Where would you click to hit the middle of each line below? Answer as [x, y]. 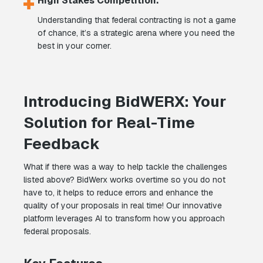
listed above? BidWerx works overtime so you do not [124, 180]
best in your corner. [75, 46]
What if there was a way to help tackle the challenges [125, 167]
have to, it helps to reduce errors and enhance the [118, 193]
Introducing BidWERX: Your [125, 102]
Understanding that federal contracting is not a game [137, 20]
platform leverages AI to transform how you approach [124, 219]
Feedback [62, 144]
